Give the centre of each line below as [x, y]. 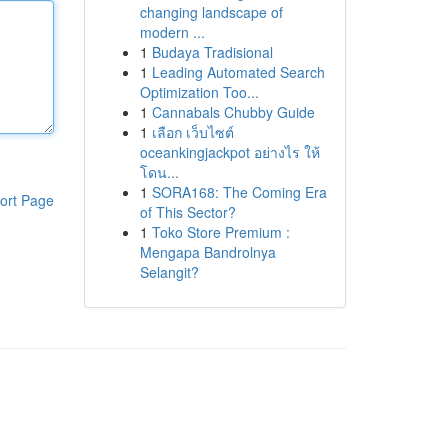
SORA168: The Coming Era [239, 192]
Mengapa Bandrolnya [207, 252]
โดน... [159, 172]
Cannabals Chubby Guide [233, 112]
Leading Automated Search [238, 72]
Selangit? [169, 272]
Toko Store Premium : [220, 232]
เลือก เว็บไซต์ [192, 132]
